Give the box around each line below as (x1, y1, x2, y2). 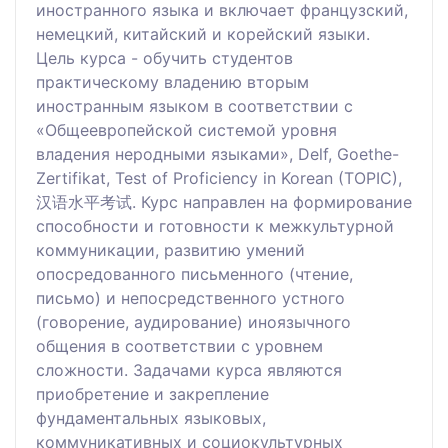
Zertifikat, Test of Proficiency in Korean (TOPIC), (36, 167, 402, 188)
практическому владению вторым (36, 71, 309, 92)
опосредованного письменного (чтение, (36, 263, 353, 284)
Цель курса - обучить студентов (36, 47, 293, 68)
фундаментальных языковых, (36, 407, 266, 428)
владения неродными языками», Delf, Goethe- (36, 143, 399, 164)
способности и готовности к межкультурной (36, 215, 394, 236)
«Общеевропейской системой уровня (36, 119, 337, 140)
